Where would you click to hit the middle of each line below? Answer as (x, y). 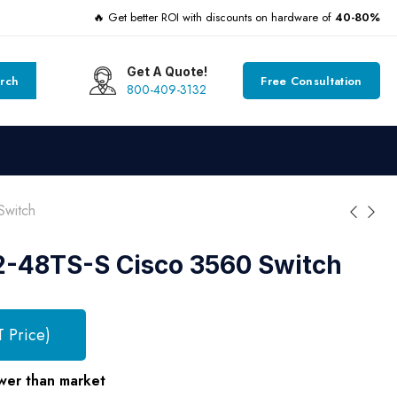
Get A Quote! (167, 71)
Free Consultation (311, 81)
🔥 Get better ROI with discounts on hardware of (214, 17)
